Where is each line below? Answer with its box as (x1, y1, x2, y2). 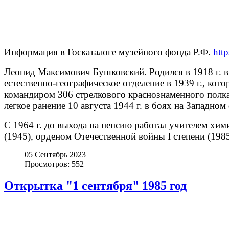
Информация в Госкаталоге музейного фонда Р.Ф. (4, 47, 213, 57)
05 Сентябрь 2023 (25, 150, 86, 159)
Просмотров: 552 (25, 159, 84, 168)
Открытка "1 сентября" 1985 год (4, 178, 187, 192)
